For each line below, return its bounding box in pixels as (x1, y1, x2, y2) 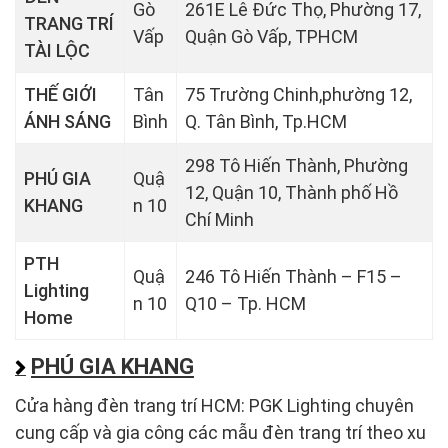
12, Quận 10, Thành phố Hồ (185, 181, 398, 203)
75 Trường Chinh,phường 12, (185, 83, 412, 105)
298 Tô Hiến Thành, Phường (185, 154, 408, 176)
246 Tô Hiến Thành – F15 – (185, 265, 402, 287)
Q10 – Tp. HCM (185, 292, 306, 314)
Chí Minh (185, 208, 254, 230)
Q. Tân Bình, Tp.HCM (185, 110, 347, 132)
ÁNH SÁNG (24, 110, 111, 132)
